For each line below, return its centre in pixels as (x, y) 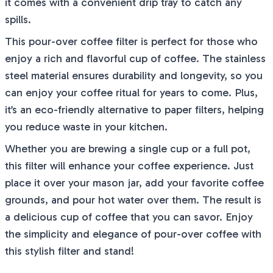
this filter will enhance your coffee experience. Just (129, 166)
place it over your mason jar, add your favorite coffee (134, 183)
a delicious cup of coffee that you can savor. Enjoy (129, 217)
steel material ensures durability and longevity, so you (134, 76)
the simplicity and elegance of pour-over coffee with (133, 234)
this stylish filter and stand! (69, 251)
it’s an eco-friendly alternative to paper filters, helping (134, 110)
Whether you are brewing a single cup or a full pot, (128, 149)
